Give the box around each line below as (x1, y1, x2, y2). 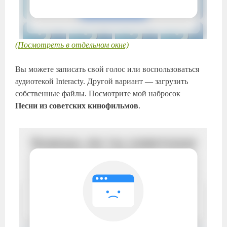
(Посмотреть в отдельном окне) (15, 41, 129, 50)
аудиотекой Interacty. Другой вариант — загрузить (15, 77, 188, 86)
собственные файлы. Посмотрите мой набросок (15, 89, 181, 98)
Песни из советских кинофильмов (15, 101, 139, 110)
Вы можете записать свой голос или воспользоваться (15, 65, 200, 74)
